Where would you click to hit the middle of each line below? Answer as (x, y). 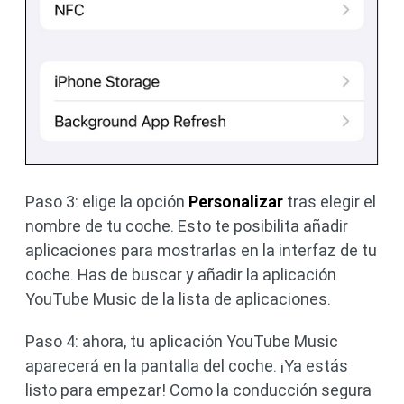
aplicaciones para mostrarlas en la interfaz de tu (201, 250)
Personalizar (236, 201)
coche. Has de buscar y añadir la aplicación (181, 274)
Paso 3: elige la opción (107, 201)
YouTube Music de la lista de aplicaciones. (178, 298)
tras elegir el (330, 201)
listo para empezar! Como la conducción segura (198, 390)
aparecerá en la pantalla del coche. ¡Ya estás (187, 365)
